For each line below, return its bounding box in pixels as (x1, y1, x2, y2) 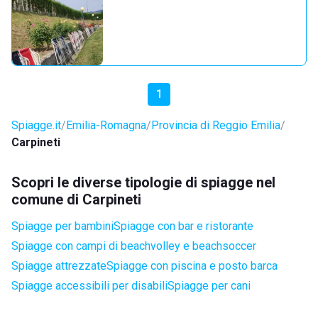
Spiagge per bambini (11, 219, 114, 233)
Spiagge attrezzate (11, 259, 106, 273)
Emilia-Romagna (66, 119, 146, 132)
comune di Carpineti (11, 191, 141, 208)
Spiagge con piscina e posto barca (106, 259, 278, 273)
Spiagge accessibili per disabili (11, 279, 168, 292)
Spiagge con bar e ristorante (114, 219, 253, 233)
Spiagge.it (11, 119, 61, 132)
